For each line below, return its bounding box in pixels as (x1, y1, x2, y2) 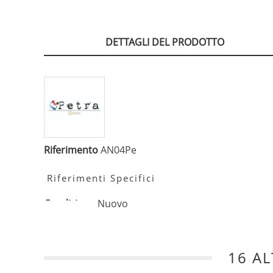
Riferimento (44, 143, 98, 157)
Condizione (44, 197, 95, 211)
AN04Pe (101, 143, 136, 157)
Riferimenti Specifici (47, 172, 155, 185)
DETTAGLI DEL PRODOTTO (105, 35, 224, 49)
